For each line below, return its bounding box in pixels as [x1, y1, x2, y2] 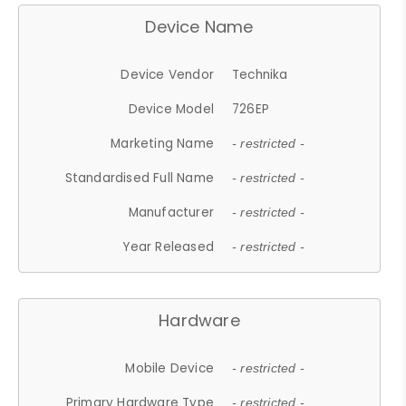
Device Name [145, 14, 254, 38]
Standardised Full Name [64, 169, 215, 187]
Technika [232, 65, 288, 83]
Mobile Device [125, 359, 215, 377]
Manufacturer [128, 203, 215, 221]
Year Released [122, 237, 215, 256]
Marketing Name [111, 134, 215, 152]
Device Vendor [121, 65, 215, 83]
